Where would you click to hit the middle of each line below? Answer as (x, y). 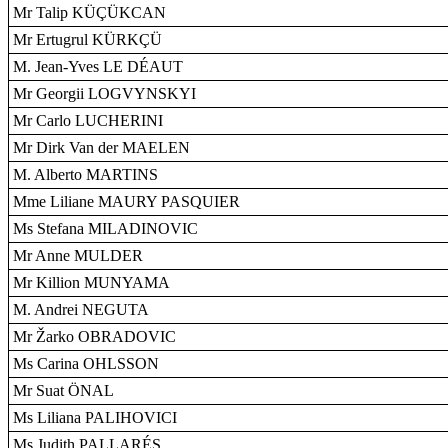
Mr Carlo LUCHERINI (88, 120)
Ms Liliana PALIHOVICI (95, 417)
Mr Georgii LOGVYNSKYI (104, 93)
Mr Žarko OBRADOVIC (94, 336)
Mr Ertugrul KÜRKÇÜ (87, 39)
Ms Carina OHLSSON (86, 363)
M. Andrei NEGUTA (81, 309)
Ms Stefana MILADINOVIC (105, 228)
